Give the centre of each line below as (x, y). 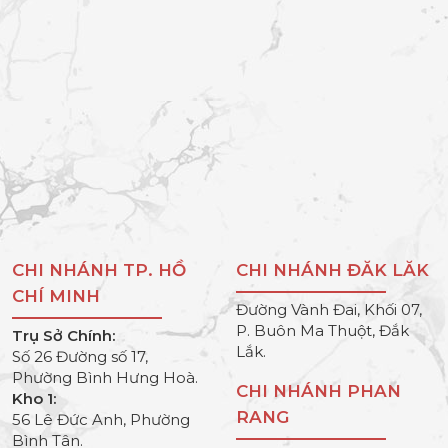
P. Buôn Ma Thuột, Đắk (322, 330)
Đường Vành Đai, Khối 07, (329, 309)
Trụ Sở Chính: (63, 335)
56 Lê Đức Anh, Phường (101, 419)
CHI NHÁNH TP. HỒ (99, 269)
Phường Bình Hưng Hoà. (105, 377)
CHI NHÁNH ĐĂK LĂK (332, 269)
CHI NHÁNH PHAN (318, 390)
